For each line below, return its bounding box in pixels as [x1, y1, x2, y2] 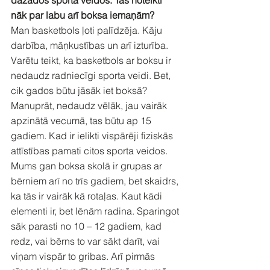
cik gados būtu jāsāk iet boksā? [11, 84, 149, 96]
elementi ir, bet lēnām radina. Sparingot [11, 204, 181, 217]
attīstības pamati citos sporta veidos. [11, 144, 170, 157]
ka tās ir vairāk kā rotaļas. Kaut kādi [11, 189, 165, 202]
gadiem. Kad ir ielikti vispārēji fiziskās [11, 129, 175, 142]
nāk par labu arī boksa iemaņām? [11, 8, 154, 21]
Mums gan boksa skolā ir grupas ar [11, 159, 165, 172]
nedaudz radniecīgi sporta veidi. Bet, [11, 69, 173, 81]
